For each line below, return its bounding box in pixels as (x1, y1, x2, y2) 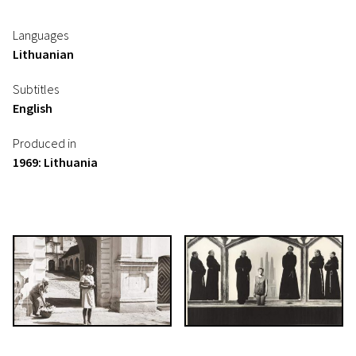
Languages (13, 27, 68, 43)
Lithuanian (13, 46, 74, 62)
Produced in (13, 135, 76, 151)
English (13, 100, 52, 116)
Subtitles (13, 81, 59, 97)
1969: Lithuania (13, 154, 98, 170)
